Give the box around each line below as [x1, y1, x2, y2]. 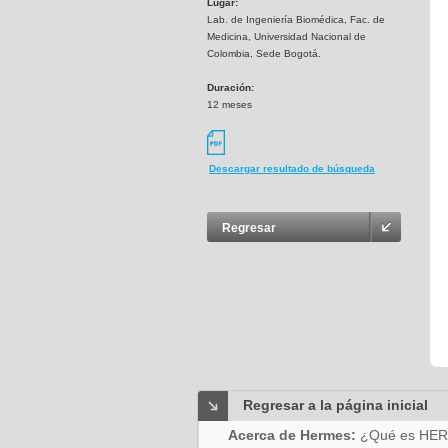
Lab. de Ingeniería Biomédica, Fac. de [207, 14, 385, 25]
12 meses [207, 99, 252, 110]
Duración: [207, 82, 254, 93]
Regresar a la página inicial [243, 397, 428, 413]
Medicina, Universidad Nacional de [207, 31, 366, 42]
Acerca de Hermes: [228, 427, 360, 443]
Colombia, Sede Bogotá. [207, 48, 321, 59]
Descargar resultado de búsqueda [209, 163, 375, 175]
